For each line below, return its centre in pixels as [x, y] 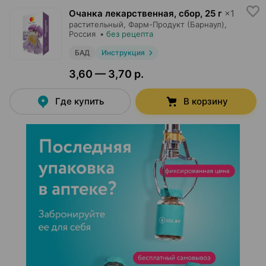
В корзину [205, 101]
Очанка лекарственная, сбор [134, 13]
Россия [82, 34]
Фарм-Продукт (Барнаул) [176, 24]
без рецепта [130, 34]
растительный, [97, 24]
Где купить [80, 101]
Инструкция [123, 53]
